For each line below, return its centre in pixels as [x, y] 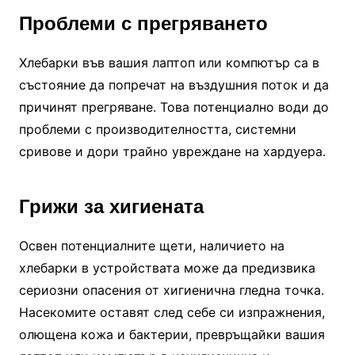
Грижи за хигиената [111, 207]
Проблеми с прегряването [143, 24]
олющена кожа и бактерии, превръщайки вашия [172, 335]
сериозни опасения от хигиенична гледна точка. [171, 290]
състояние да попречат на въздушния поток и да [174, 85]
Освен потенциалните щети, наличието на [151, 246]
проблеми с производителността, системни [157, 130]
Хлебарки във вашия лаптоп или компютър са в [169, 63]
